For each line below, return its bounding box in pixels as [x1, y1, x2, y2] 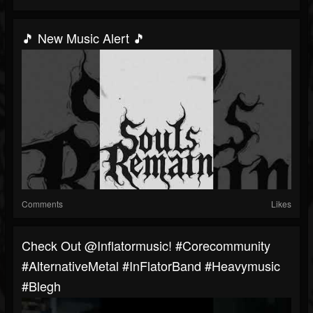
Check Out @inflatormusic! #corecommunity [22, 236, 270, 255]
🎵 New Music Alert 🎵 [22, 29, 145, 48]
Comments [22, 198, 63, 210]
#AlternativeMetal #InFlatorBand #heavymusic [22, 256, 280, 275]
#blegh [22, 277, 61, 296]
